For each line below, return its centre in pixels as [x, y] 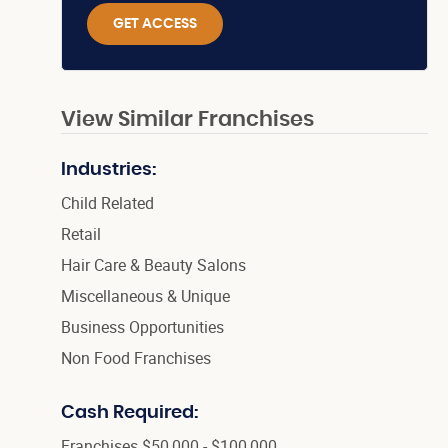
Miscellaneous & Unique [145, 296]
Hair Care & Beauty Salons [153, 265]
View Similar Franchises [187, 120]
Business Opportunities [142, 327]
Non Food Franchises [135, 358]
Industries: [108, 170]
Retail [80, 234]
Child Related [107, 203]
